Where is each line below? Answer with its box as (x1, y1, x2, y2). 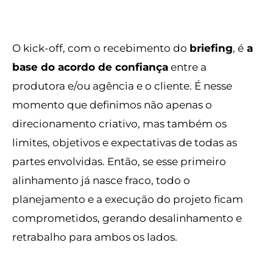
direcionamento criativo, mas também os (12, 117, 227, 130)
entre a (168, 60, 207, 74)
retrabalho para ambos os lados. (12, 230, 180, 244)
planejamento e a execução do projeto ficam (12, 193, 243, 206)
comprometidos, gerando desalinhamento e (12, 211, 242, 225)
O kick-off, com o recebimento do (12, 41, 190, 55)
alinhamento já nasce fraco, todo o (12, 174, 190, 187)
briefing (190, 41, 233, 55)
